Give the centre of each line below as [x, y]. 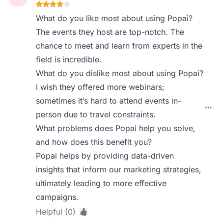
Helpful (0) [56, 211]
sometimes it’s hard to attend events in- [109, 100]
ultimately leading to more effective [101, 183]
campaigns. [57, 197]
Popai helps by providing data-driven [105, 155]
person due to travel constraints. [96, 114]
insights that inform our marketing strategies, [119, 169]
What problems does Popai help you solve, [116, 128]
